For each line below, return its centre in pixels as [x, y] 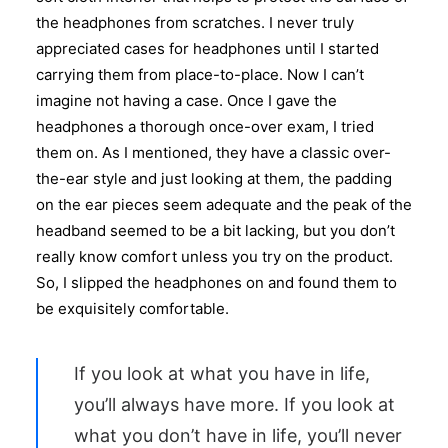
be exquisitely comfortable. [132, 308]
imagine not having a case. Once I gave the [186, 100]
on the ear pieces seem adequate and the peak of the [224, 204]
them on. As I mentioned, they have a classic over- [213, 152]
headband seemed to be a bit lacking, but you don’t [215, 230]
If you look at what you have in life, [222, 373]
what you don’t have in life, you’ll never [238, 435]
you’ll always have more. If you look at [234, 404]
